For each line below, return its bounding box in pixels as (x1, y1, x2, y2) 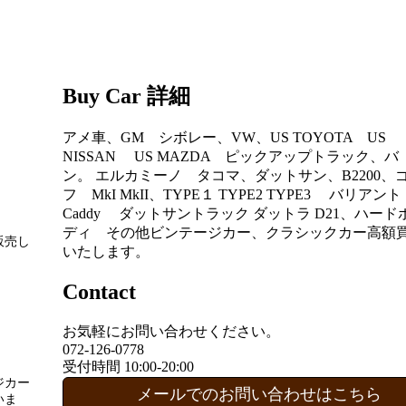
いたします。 (63, 243, 150, 259)
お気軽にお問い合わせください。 (63, 323, 280, 339)
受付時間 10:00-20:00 (63, 358, 194, 374)
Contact (63, 279, 136, 304)
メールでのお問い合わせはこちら (137, 384, 382, 403)
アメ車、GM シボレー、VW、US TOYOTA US (63, 129, 386, 145)
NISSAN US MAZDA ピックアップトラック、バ (63, 148, 399, 164)
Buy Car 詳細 (63, 83, 190, 108)
